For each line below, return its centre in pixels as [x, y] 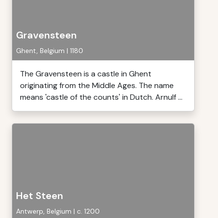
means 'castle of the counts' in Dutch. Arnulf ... [101, 97]
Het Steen [40, 196]
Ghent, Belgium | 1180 [50, 51]
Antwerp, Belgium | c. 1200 [58, 211]
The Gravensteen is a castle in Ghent [86, 74]
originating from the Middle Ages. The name [97, 85]
